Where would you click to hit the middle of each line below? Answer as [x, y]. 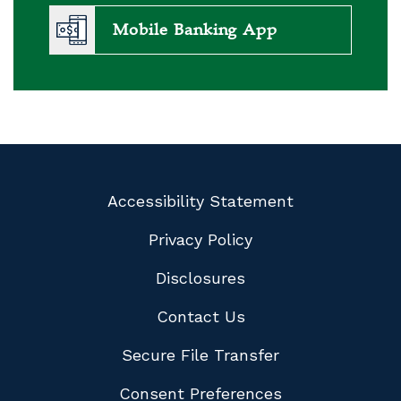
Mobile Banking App [196, 30]
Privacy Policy [200, 239]
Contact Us [200, 316]
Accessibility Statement [200, 200]
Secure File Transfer [200, 354]
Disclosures [200, 277]
